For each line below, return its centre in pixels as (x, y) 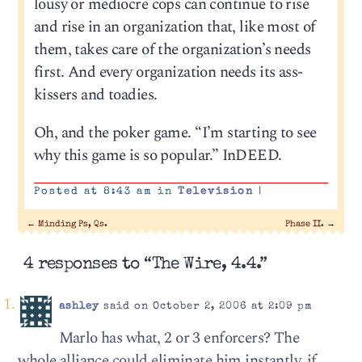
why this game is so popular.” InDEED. (158, 155)
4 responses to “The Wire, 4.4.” (145, 265)
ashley (79, 307)
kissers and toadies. (95, 95)
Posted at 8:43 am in (105, 192)
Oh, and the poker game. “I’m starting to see (175, 133)
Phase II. (305, 225)
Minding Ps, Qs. (72, 225)
